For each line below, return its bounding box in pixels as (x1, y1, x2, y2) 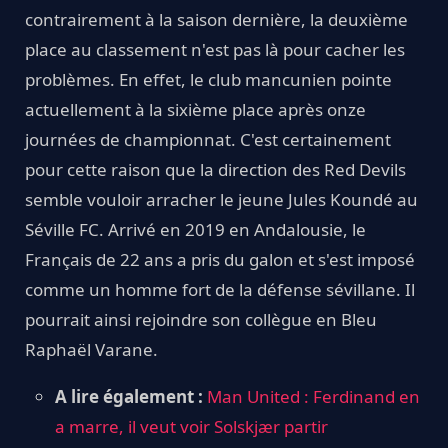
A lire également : (55, 384, 203, 408)
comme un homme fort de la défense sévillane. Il (25, 277, 415, 301)
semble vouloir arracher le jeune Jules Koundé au (25, 187, 418, 211)
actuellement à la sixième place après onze (25, 97, 366, 121)
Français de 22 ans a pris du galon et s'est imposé (25, 247, 415, 271)
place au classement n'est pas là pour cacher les (25, 37, 405, 61)
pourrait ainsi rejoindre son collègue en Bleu (25, 307, 377, 331)
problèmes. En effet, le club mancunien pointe (25, 67, 392, 91)
